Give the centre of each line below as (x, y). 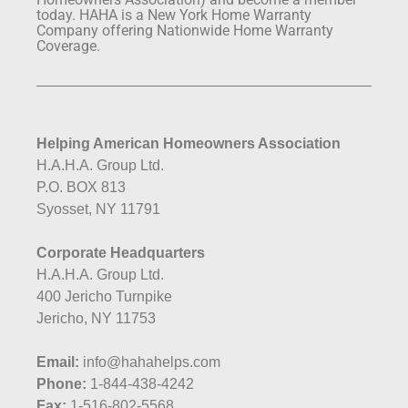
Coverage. (68, 46)
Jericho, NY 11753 (96, 318)
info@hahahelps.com (150, 362)
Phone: (61, 383)
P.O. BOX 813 (81, 187)
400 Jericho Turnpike (104, 296)
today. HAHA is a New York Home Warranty (174, 15)
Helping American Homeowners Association (189, 143)
